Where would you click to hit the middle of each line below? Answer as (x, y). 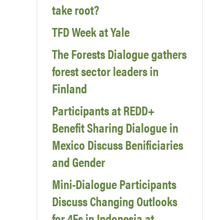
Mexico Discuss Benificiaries (118, 145)
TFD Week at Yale (91, 32)
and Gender (79, 162)
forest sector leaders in (105, 71)
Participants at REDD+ (103, 110)
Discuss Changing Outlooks (115, 201)
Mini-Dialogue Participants (114, 184)
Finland (69, 88)
